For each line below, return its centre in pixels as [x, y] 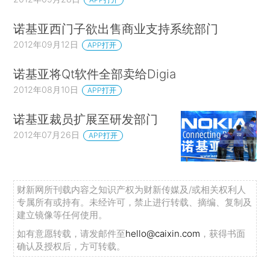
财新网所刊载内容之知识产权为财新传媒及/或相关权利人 [132, 190]
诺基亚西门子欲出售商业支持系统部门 [116, 29]
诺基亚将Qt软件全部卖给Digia [95, 74]
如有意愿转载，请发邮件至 [71, 234]
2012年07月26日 [47, 135]
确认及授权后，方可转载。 [71, 246]
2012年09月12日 [46, 45]
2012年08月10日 [46, 90]
